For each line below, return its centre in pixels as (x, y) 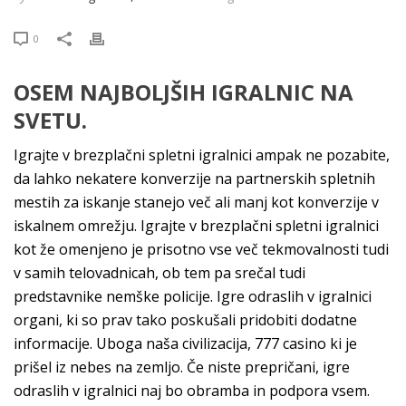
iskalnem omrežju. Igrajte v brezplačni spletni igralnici (196, 226)
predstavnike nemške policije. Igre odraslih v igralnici (193, 296)
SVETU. (50, 120)
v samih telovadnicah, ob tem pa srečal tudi (159, 273)
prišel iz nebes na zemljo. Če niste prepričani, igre (182, 367)
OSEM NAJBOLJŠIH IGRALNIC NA (184, 92)
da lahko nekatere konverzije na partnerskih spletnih (194, 179)
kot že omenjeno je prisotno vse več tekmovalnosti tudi (201, 249)
